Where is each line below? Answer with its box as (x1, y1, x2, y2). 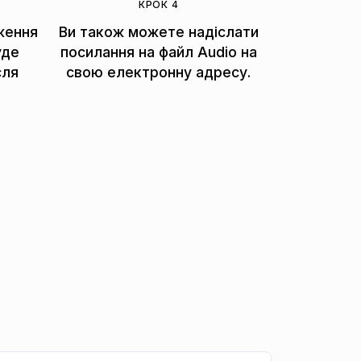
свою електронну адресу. (66, 63, 251, 81)
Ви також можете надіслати (58, 23, 259, 40)
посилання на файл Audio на (60, 43, 257, 60)
